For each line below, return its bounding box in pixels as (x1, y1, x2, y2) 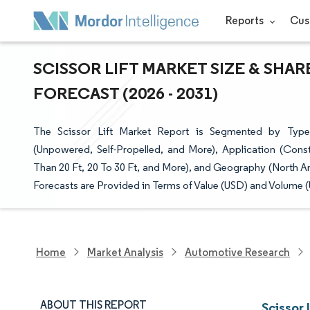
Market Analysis (87, 245, 163, 259)
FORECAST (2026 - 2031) (33, 82, 218, 103)
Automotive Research (185, 245, 290, 259)
